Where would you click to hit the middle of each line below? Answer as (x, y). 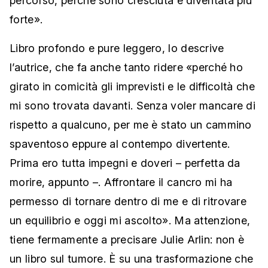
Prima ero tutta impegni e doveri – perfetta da (125, 163)
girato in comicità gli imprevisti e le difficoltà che (132, 87)
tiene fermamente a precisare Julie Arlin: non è (127, 240)
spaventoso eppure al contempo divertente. (120, 144)
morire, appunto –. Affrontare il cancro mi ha (121, 182)
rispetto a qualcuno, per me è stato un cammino (131, 125)
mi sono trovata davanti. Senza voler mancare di (133, 106)
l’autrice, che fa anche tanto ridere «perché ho (127, 68)
